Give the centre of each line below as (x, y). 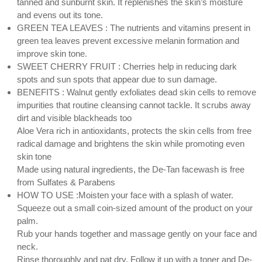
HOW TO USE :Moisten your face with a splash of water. (125, 195)
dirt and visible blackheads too (74, 118)
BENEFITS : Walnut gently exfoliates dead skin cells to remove (136, 92)
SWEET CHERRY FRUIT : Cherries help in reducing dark (127, 67)
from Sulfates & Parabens (66, 182)
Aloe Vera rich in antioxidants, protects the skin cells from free (134, 131)
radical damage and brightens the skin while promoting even (130, 144)
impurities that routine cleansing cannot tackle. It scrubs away (134, 105)
